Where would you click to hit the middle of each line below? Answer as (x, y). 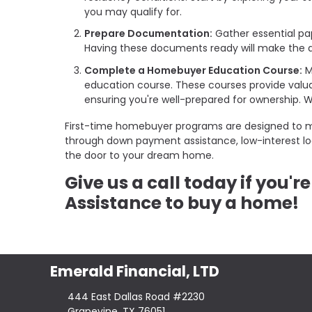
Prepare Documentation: (148, 34)
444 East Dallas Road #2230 (136, 297)
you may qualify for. (133, 11)
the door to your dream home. (141, 155)
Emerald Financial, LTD (135, 271)
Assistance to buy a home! (182, 203)
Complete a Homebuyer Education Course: (193, 70)
